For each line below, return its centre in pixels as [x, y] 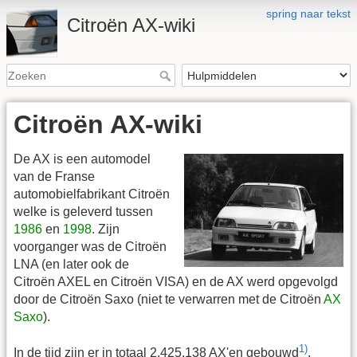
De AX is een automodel [82, 159]
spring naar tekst [308, 14]
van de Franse [54, 177]
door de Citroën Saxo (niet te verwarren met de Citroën [169, 300]
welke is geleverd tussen [83, 212]
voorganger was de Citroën [90, 247]
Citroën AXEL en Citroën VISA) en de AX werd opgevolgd [176, 282]
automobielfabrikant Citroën [92, 194]
